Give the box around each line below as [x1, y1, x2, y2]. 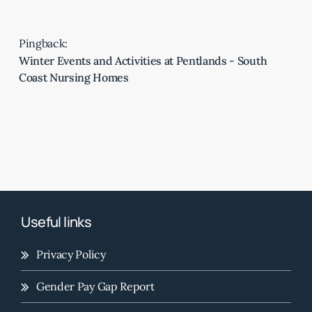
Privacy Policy [36, 247, 106, 262]
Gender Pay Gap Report [36, 279, 155, 294]
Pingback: [18, 36, 68, 50]
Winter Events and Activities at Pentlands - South [18, 53, 267, 68]
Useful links [21, 212, 92, 231]
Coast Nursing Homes [18, 70, 129, 84]
